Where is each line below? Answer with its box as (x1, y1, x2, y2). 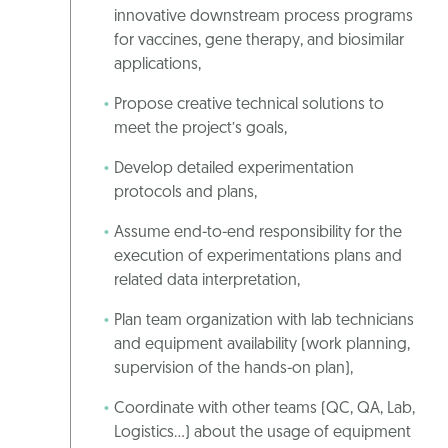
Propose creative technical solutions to (114, 97, 384, 114)
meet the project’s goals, (114, 121, 287, 138)
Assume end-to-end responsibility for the (114, 225, 402, 242)
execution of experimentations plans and (114, 249, 402, 266)
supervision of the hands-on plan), (114, 361, 353, 378)
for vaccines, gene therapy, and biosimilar (114, 33, 404, 50)
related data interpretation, (114, 273, 300, 290)
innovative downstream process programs (114, 9, 413, 26)
